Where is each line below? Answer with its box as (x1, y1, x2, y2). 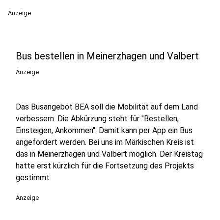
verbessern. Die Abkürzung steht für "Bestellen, (16, 114, 179, 123)
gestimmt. (16, 173, 51, 182)
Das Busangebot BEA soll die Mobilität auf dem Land (16, 102, 198, 111)
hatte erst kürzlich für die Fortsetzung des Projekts (16, 161, 194, 170)
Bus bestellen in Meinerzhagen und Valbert (16, 50, 199, 62)
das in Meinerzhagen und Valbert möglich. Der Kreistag (16, 149, 203, 159)
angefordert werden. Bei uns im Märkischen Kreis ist (16, 137, 194, 147)
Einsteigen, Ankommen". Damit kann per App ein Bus (16, 126, 192, 135)
